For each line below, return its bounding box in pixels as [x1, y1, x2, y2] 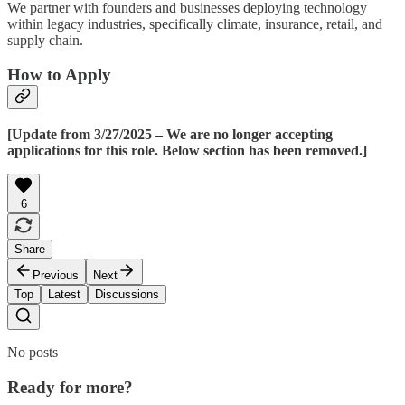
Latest [48, 287, 80, 301]
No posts [7, 344, 58, 360]
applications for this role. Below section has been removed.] [7, 143, 367, 158]
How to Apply [7, 65, 111, 85]
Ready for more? [7, 377, 133, 397]
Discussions [95, 287, 159, 301]
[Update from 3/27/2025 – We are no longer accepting [7, 127, 333, 142]
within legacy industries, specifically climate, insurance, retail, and [7, 15, 382, 32]
